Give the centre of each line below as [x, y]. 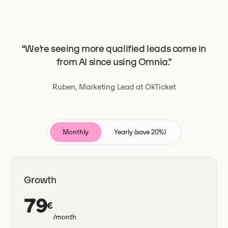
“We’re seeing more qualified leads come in [114, 49]
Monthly [75, 132]
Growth [40, 180]
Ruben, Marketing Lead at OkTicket [114, 87]
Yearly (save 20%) [140, 132]
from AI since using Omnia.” [114, 62]
